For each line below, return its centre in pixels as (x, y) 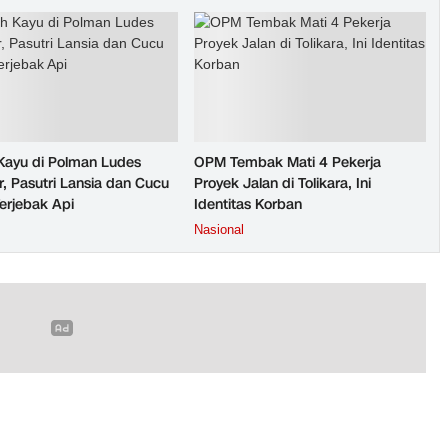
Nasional (219, 230)
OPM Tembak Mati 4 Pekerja (287, 163)
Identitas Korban (248, 205)
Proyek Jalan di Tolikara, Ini (282, 184)
